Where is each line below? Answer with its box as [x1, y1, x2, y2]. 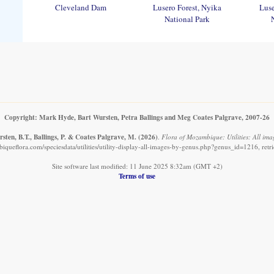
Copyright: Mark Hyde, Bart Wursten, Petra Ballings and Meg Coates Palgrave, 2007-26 [4, 111, 270, 122]
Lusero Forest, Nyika [153, 1, 221, 13]
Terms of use [119, 170, 155, 181]
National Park [165, 13, 210, 24]
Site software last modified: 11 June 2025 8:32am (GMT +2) [51, 161, 223, 171]
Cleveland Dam [55, 1, 106, 13]
